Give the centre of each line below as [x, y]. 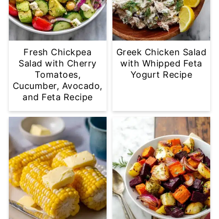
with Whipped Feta [161, 63]
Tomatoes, [58, 74]
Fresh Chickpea [58, 52]
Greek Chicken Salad [161, 52]
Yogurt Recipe [161, 74]
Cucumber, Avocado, [57, 86]
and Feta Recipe [58, 97]
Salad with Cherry [58, 63]
